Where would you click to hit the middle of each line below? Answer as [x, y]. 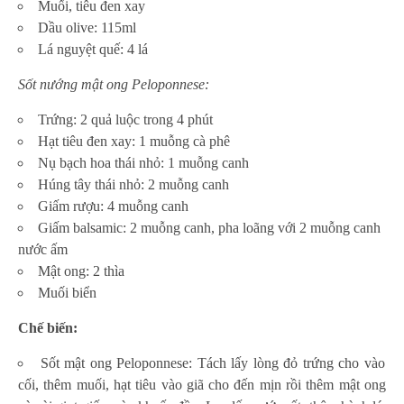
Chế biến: [48, 327]
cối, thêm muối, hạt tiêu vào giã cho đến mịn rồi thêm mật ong [202, 384]
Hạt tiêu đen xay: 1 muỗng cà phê [134, 141]
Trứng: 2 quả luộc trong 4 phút [125, 119]
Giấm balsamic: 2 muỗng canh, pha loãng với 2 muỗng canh [209, 227]
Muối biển [67, 292]
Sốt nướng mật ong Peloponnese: [114, 84]
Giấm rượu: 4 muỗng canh [113, 206]
